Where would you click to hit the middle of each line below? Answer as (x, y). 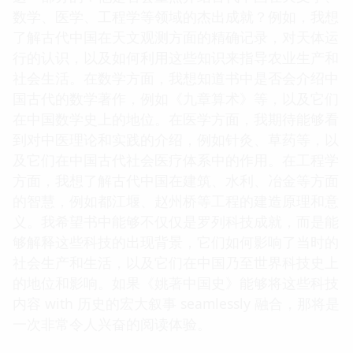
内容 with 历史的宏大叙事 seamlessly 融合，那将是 (176, 303)
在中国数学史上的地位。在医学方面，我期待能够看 (176, 119)
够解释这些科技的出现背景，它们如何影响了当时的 (176, 242)
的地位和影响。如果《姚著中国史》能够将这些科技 (176, 282)
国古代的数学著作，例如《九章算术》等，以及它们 (176, 98)
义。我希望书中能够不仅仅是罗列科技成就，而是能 (176, 221)
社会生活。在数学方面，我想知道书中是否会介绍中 (176, 78)
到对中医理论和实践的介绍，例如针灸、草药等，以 (176, 139)
